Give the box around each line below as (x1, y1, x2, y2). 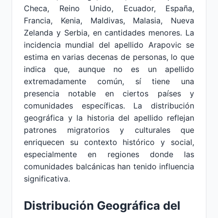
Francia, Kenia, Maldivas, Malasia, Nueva (24, 16, 194, 25)
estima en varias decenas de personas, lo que (24, 52, 194, 62)
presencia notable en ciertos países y (24, 89, 194, 98)
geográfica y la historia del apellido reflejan (24, 113, 194, 123)
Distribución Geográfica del (24, 199, 181, 213)
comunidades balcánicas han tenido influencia (24, 162, 194, 171)
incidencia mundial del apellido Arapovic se (24, 40, 194, 50)
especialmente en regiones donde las (24, 149, 194, 159)
